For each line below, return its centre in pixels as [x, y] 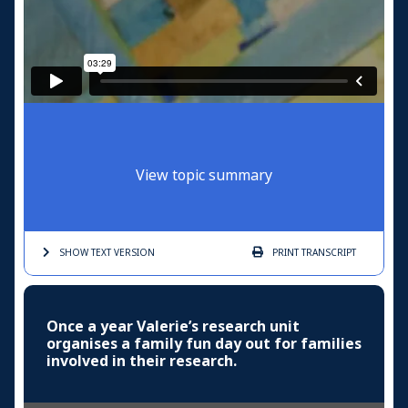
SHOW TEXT [85, 252]
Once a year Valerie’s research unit [173, 326]
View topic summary [204, 175]
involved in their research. [142, 361]
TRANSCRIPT [327, 252]
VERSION [133, 252]
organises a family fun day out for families [204, 343]
